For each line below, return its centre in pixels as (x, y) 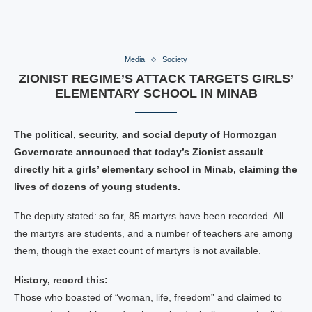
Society (175, 59)
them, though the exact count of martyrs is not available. (138, 251)
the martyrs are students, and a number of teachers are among (153, 233)
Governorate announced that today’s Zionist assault (139, 152)
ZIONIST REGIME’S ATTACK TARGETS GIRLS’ (156, 79)
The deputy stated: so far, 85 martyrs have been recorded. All (149, 216)
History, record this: (61, 280)
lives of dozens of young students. (97, 187)
